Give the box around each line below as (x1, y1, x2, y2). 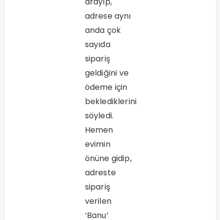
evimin (84, 138, 110, 150)
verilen (84, 195, 111, 207)
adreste (84, 167, 116, 179)
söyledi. (84, 110, 114, 122)
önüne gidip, (84, 153, 132, 165)
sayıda (84, 39, 110, 51)
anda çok (84, 25, 121, 36)
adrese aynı (84, 10, 131, 22)
